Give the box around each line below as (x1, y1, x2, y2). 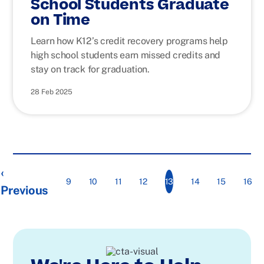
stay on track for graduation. (31, 64, 150, 75)
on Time (31, 10, 90, 31)
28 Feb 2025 (31, 88, 72, 96)
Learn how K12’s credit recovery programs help (31, 35, 228, 47)
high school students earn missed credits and (31, 49, 220, 61)
